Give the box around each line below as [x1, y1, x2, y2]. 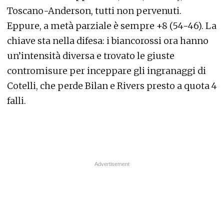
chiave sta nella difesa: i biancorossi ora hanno [7, 34, 208, 46]
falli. [7, 94, 26, 106]
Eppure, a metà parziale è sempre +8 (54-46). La [7, 19, 216, 31]
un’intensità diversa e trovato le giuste [7, 49, 174, 61]
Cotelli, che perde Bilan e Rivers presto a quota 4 [7, 79, 217, 91]
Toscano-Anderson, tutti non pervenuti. [7, 4, 181, 16]
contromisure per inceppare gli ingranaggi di [7, 64, 206, 76]
